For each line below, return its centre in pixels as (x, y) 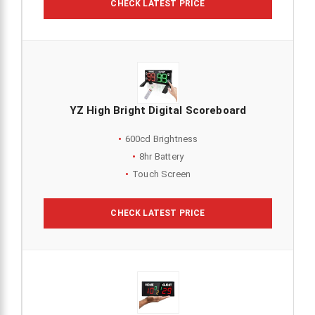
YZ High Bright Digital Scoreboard (158, 110)
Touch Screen (162, 174)
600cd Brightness (161, 139)
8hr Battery (162, 156)
